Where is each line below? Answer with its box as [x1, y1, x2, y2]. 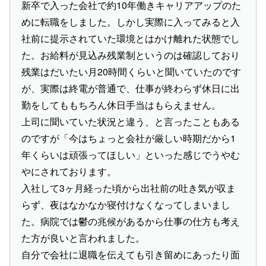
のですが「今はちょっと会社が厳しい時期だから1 [21, 131, 236, 145]
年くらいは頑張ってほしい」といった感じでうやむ [21, 147, 240, 161]
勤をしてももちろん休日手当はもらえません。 [21, 97, 221, 112]
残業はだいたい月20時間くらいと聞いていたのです [21, 64, 242, 78]
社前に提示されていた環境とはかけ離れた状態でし [21, 31, 240, 45]
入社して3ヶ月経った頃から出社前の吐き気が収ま [21, 180, 236, 195]
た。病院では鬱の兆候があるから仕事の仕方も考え [21, 214, 240, 228]
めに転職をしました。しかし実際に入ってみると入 [21, 14, 240, 28]
